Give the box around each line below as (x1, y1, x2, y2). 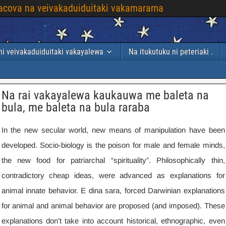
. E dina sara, (76, 186, 125, 195)
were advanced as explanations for (98, 171, 225, 180)
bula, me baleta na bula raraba (1, 100, 150, 115)
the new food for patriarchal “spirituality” (1, 156, 149, 164)
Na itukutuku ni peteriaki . (129, 47, 213, 56)
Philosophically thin (156, 156, 223, 164)
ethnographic (161, 216, 204, 225)
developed (1, 141, 35, 149)
